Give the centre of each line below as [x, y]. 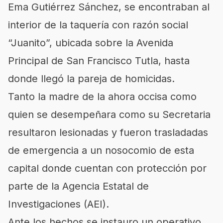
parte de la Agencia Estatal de [78, 186]
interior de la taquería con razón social [98, 25]
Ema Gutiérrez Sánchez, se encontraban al [109, 7]
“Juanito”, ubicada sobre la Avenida [91, 43]
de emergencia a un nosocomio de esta [101, 150]
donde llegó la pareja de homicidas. [91, 79]
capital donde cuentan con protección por [107, 168]
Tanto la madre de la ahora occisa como [102, 97]
